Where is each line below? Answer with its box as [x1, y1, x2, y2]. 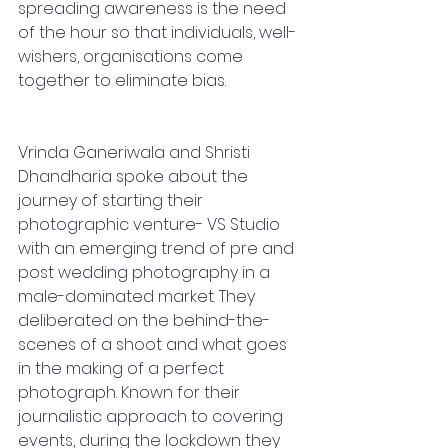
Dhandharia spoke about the [18, 165, 252, 188]
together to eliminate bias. [18, 69, 234, 92]
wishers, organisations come [18, 45, 247, 68]
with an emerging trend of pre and [18, 237, 298, 260]
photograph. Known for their [18, 381, 244, 404]
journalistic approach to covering [18, 405, 287, 428]
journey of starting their [18, 189, 207, 212]
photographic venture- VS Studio [18, 213, 284, 236]
